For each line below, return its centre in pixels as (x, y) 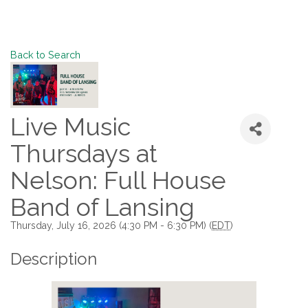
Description (54, 259)
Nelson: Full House (118, 180)
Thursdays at (84, 153)
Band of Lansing (102, 207)
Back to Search (45, 55)
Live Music (70, 126)
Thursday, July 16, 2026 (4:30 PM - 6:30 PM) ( (111, 225)
